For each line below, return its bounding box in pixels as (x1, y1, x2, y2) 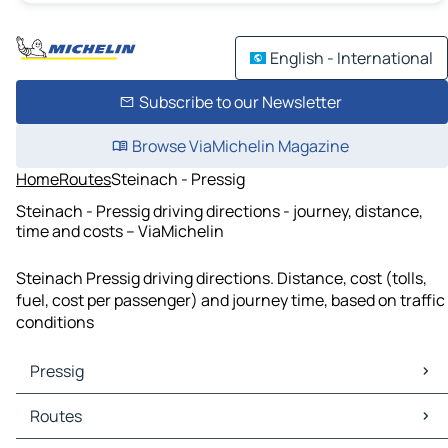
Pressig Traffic (20, 416, 125, 439)
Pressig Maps (20, 394, 116, 417)
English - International (270, 47, 433, 69)
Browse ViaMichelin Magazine (131, 135, 349, 157)
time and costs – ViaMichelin (16, 219, 224, 242)
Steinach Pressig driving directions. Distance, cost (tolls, (16, 267, 427, 290)
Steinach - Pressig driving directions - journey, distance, (16, 199, 423, 222)
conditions (16, 311, 94, 334)
